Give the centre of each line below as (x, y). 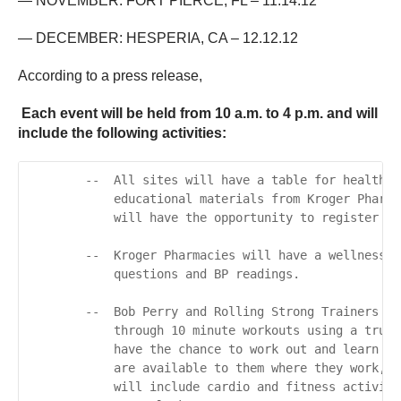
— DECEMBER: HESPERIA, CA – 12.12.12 (158, 38)
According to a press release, (110, 76)
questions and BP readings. (164, 274)
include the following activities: (122, 133)
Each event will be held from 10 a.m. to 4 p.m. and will (198, 114)
